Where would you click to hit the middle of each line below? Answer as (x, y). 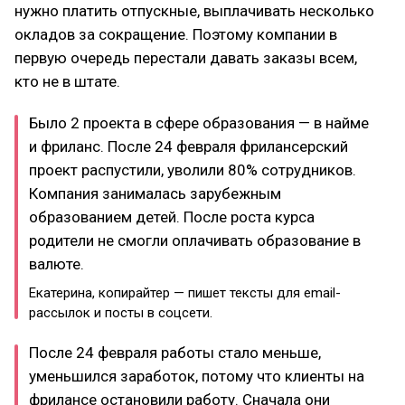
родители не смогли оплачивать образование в (195, 240)
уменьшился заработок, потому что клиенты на (197, 376)
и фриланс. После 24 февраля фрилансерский (188, 146)
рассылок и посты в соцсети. (121, 313)
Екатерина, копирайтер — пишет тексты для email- (185, 293)
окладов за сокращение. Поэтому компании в (176, 34)
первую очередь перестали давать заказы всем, (186, 58)
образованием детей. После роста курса (172, 217)
